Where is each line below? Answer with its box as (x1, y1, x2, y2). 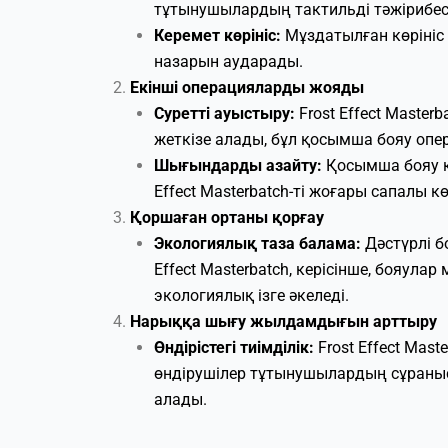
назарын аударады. (154, 51, 303, 71)
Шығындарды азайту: (154, 155, 322, 175)
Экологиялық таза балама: (154, 233, 361, 253)
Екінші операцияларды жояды (130, 77, 364, 97)
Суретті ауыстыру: (154, 103, 295, 123)
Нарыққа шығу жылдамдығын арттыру (130, 311, 437, 331)
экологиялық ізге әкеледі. (154, 285, 349, 305)
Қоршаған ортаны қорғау (130, 207, 324, 227)
